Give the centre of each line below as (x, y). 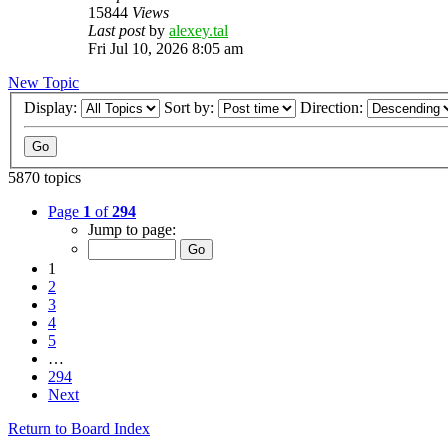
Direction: (333, 108)
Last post (118, 30)
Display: (52, 108)
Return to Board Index (79, 429)
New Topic (43, 82)
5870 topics (44, 178)
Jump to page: (132, 230)
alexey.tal (198, 30)
